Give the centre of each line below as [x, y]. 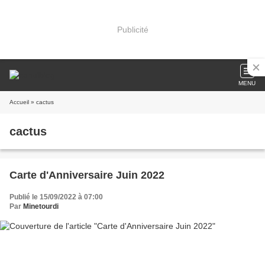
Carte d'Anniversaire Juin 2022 [87, 175]
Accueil [19, 102]
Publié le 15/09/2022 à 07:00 [56, 197]
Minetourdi [41, 206]
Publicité [132, 29]
